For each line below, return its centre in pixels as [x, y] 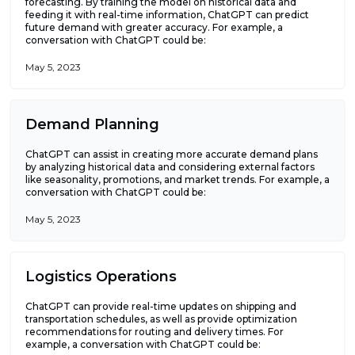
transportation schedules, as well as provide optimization [161, 319]
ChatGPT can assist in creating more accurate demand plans [172, 154]
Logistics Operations [101, 276]
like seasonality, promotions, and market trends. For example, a [177, 179]
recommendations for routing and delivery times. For [155, 331]
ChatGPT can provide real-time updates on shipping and [161, 306]
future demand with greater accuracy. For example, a [154, 27]
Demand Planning [92, 124]
